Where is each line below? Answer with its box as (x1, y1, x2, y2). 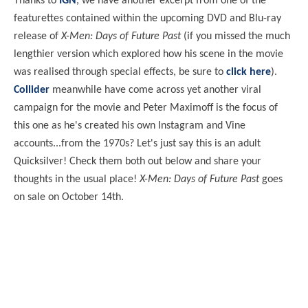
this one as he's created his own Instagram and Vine (14, 120, 245, 131)
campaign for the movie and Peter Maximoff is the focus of (14, 102, 278, 113)
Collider (14, 84, 49, 96)
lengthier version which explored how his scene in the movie (14, 48, 283, 60)
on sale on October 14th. (14, 191, 124, 203)
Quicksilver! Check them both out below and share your (14, 155, 261, 167)
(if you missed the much (181, 30, 290, 42)
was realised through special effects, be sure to (14, 66, 226, 78)
